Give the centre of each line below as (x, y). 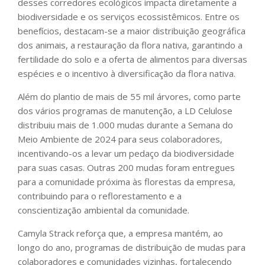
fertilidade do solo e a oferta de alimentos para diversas (132, 59)
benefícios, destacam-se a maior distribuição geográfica (132, 31)
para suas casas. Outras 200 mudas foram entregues (126, 168)
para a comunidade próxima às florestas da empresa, (127, 182)
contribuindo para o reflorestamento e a (100, 196)
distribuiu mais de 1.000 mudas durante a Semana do (125, 125)
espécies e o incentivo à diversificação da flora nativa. (127, 74)
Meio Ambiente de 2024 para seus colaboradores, (120, 139)
